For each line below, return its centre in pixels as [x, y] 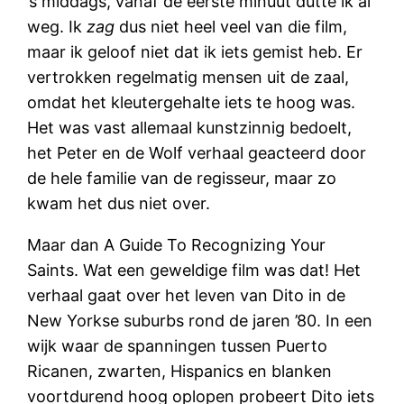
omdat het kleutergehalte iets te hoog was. [192, 102]
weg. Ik [57, 26]
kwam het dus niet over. [119, 203]
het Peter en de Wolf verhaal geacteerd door [197, 152]
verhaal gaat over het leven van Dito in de [187, 295]
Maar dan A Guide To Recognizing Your [177, 244]
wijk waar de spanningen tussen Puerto [178, 345]
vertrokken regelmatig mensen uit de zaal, [188, 77]
